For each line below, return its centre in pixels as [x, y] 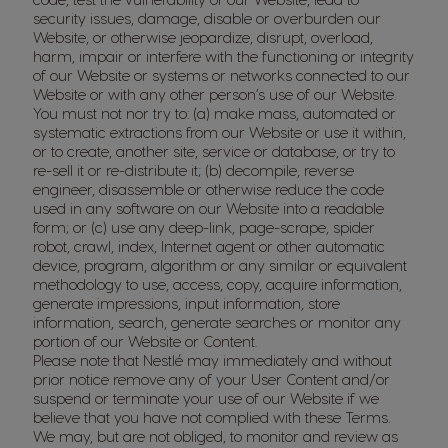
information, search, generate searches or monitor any [217, 322]
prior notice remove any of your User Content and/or [211, 379]
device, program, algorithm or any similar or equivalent [220, 265]
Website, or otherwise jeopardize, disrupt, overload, [203, 37]
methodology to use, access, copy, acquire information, [217, 284]
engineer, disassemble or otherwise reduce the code [208, 189]
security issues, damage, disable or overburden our [207, 18]
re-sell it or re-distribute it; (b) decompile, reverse [193, 170]
